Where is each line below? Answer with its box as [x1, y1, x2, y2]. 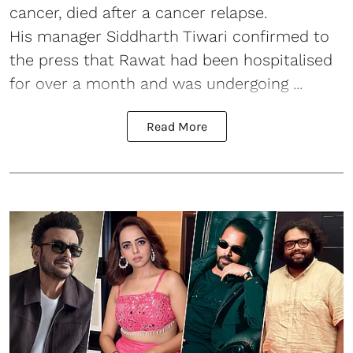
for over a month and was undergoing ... [9, 73, 303, 93]
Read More [146, 118, 207, 134]
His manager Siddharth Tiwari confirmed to [9, 26, 329, 46]
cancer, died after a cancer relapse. [9, 2, 267, 22]
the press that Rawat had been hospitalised [9, 50, 333, 69]
